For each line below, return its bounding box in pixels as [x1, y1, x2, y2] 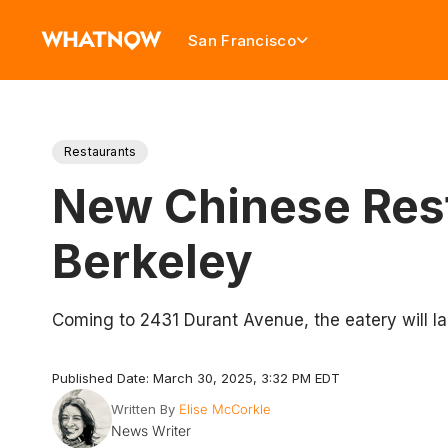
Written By [110, 401, 175, 417]
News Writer [110, 422, 191, 439]
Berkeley [52, 233, 253, 289]
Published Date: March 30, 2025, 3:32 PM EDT [52, 370, 340, 386]
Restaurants [64, 144, 137, 159]
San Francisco [188, 30, 296, 50]
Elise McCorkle [178, 401, 271, 417]
